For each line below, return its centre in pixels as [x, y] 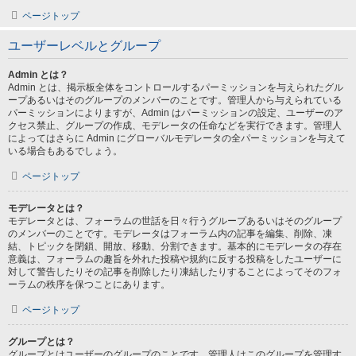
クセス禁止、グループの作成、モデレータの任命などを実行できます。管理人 [175, 126]
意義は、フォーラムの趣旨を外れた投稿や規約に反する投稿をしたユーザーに [175, 259]
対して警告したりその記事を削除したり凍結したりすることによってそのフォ [175, 272]
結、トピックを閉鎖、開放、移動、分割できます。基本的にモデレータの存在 [175, 246]
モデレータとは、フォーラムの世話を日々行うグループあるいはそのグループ [175, 221]
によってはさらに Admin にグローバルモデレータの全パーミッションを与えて [177, 138]
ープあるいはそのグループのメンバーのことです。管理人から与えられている [175, 100]
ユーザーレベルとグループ [84, 46]
